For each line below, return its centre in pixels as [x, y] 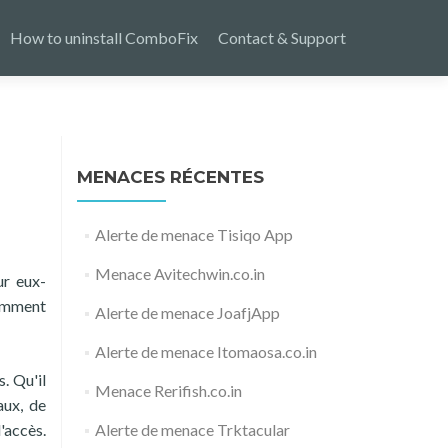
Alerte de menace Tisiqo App [193, 234]
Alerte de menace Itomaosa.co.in [205, 351]
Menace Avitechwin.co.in [179, 273]
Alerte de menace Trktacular [192, 429]
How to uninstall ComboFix [104, 37]
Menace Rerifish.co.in [168, 390]
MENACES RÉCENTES [170, 177]
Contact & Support [282, 37]
